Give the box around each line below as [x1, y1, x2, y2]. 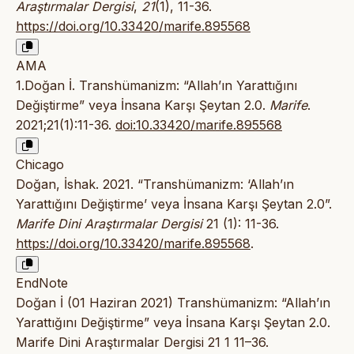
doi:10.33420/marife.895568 [115, 117, 282, 134]
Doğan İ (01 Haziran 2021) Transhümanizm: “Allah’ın [16, 295, 330, 311]
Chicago [16, 156, 64, 173]
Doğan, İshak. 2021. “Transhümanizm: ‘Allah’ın [16, 176, 294, 193]
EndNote [16, 275, 68, 292]
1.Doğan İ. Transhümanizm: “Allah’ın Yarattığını [16, 77, 297, 94]
